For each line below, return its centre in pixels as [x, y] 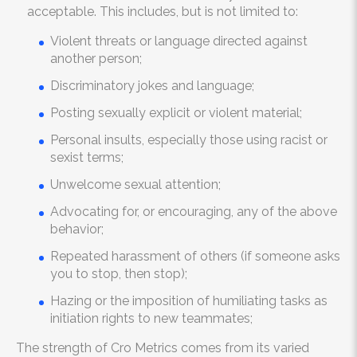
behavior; [77, 229]
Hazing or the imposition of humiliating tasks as [189, 301]
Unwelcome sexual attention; [135, 184]
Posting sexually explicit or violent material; [176, 113]
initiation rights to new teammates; [151, 318]
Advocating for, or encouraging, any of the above [194, 212]
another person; [96, 59]
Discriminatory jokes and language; [152, 86]
